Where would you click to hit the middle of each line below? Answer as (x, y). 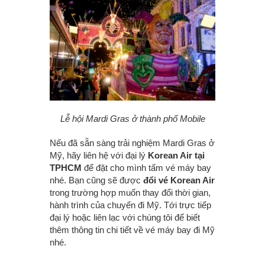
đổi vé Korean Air (179, 180)
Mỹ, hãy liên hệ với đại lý (99, 156)
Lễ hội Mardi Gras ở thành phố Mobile (132, 119)
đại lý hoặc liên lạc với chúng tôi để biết (125, 218)
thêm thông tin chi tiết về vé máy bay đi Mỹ (132, 230)
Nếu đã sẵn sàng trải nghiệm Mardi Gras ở (132, 143)
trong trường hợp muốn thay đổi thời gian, (130, 193)
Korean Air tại (176, 156)
